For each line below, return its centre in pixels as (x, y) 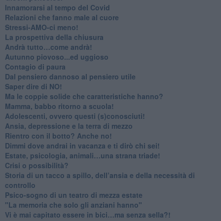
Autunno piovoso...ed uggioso (56, 56)
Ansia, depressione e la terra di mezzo (69, 126)
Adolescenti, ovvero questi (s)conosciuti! (75, 116)
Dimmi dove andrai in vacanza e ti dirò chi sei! (82, 145)
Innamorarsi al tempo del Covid (57, 7)
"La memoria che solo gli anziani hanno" (73, 204)
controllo (20, 185)
